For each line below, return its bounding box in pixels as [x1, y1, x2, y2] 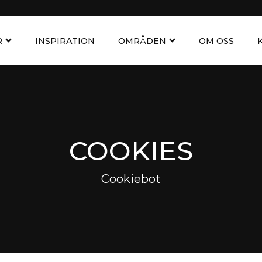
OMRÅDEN [118, 35, 166, 46]
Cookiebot [101, 171, 161, 186]
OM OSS [198, 35, 234, 46]
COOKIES [69, 134, 193, 167]
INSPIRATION [35, 35, 95, 46]
